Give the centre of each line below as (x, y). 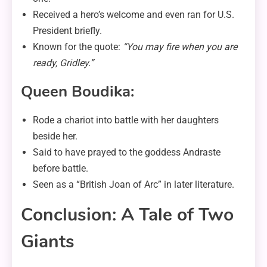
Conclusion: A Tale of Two (127, 215)
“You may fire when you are (180, 47)
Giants (48, 242)
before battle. (60, 169)
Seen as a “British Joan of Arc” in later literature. (133, 185)
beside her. (55, 136)
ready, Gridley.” (63, 63)
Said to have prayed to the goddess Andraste (127, 153)
